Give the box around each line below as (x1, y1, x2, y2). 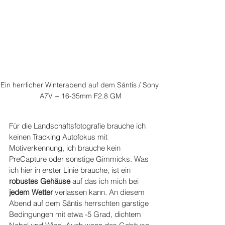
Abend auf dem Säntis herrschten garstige (9, 198, 151, 208)
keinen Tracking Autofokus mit (9, 132, 109, 142)
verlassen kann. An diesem (53, 187, 147, 197)
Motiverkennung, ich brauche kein (9, 143, 123, 153)
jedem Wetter (9, 187, 53, 197)
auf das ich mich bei (70, 176, 141, 186)
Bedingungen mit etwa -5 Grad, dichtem (9, 209, 143, 219)
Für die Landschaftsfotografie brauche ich (9, 121, 148, 131)
